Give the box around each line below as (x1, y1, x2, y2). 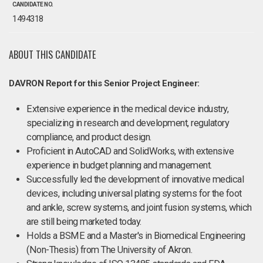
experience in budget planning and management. (26, 160, 212, 171)
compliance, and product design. (26, 131, 151, 143)
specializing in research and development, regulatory (26, 117, 229, 129)
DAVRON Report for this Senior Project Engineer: (9, 78, 200, 89)
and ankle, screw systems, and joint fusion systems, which (26, 202, 252, 213)
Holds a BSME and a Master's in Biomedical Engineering (26, 230, 245, 241)
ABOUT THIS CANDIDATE (9, 47, 96, 62)
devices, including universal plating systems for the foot (26, 188, 242, 199)
